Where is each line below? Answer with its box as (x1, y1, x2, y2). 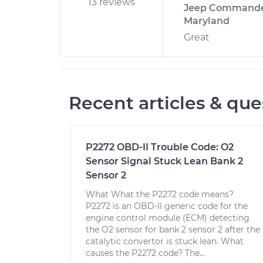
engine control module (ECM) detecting (86, 213, 249, 223)
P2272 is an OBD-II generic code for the (86, 201, 248, 211)
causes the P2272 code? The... (86, 248, 205, 258)
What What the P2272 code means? (86, 189, 234, 200)
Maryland (184, 15, 230, 26)
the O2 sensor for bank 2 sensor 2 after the (86, 224, 260, 235)
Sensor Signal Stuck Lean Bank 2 (86, 156, 243, 167)
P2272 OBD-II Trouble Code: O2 (86, 141, 234, 153)
